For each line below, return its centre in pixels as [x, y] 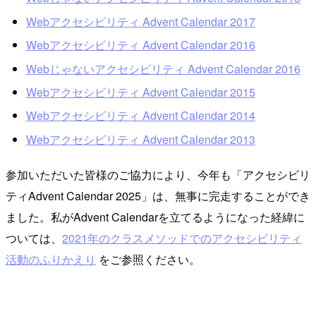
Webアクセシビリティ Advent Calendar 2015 [140, 92]
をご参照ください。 [148, 260]
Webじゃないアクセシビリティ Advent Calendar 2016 [163, 68]
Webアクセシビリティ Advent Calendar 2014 [140, 116]
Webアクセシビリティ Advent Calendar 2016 [140, 45]
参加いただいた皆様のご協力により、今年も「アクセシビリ [158, 175]
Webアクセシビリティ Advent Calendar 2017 [140, 21]
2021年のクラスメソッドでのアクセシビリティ [182, 238]
